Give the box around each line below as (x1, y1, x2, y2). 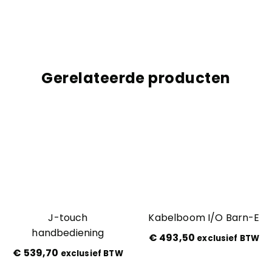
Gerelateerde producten (41, 68, 231, 89)
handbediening (32, 226, 104, 240)
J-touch (48, 211, 88, 225)
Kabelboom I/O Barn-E (148, 211, 260, 225)
